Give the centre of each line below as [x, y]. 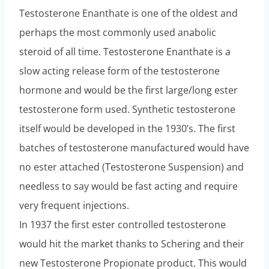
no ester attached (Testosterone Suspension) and [131, 167]
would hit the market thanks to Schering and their [132, 243]
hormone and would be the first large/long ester [128, 90]
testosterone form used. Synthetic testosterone [127, 109]
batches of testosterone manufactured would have [134, 147]
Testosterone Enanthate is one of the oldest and [128, 13]
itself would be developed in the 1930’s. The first [127, 128]
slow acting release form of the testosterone [119, 71]
